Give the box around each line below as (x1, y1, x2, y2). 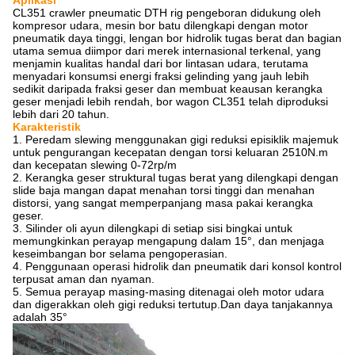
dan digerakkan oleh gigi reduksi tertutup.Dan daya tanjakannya (13, 298, 333, 311)
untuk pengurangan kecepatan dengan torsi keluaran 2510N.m (13, 146, 328, 158)
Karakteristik (13, 120, 81, 133)
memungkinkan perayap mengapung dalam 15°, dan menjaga (13, 235, 324, 247)
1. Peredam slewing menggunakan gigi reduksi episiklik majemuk (13, 133, 338, 146)
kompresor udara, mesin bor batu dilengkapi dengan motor (13, 19, 308, 32)
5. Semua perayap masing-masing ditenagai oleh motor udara (13, 285, 324, 298)
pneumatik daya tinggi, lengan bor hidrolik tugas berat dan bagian (13, 32, 342, 44)
